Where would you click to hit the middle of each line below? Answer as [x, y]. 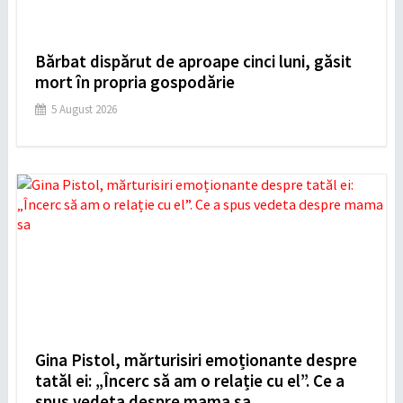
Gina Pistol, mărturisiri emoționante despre [196, 360]
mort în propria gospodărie [134, 82]
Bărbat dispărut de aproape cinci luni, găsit [193, 61]
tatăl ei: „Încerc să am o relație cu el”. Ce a [189, 381]
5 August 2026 [84, 109]
